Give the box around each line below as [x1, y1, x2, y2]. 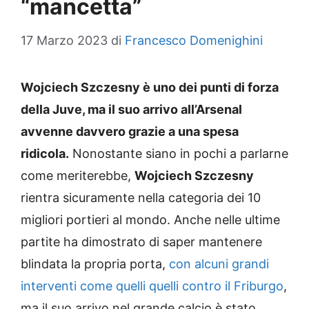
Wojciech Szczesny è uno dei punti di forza [21, 79, 279, 94]
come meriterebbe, [21, 168, 134, 183]
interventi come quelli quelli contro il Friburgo [21, 278, 283, 293]
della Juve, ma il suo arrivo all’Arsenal [21, 101, 242, 117]
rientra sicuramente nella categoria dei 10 [21, 190, 261, 205]
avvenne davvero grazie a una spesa [21, 123, 239, 139]
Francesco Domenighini [125, 32, 263, 48]
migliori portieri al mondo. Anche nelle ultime [21, 212, 280, 227]
